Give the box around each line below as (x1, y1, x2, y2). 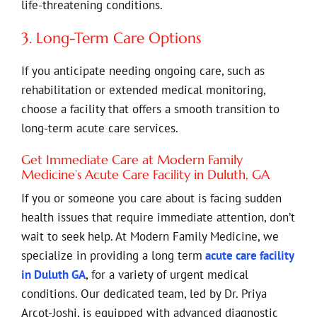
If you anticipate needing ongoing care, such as (21, 62, 265, 79)
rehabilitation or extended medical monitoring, (21, 81, 265, 98)
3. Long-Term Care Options (21, 28, 201, 47)
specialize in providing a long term (21, 247, 202, 263)
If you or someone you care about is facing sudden (21, 190, 282, 206)
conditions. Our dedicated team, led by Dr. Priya (21, 285, 267, 301)
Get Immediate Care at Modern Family (21, 151, 243, 168)
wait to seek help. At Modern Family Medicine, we (21, 228, 279, 244)
